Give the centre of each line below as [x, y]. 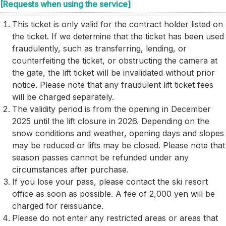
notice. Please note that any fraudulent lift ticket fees [113, 85]
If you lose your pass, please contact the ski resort [110, 182]
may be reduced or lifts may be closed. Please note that [119, 146]
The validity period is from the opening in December [111, 109]
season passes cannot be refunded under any [100, 158]
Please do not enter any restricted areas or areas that [115, 218]
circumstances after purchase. [70, 170]
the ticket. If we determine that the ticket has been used [118, 37]
